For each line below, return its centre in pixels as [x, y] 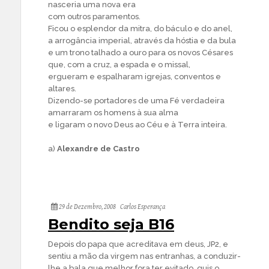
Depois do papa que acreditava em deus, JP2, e [138, 244]
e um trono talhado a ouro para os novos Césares [141, 53]
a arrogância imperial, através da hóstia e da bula [142, 41]
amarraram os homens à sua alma [113, 113]
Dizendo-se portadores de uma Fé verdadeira [136, 101]
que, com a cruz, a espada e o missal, [119, 65]
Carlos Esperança [143, 207]
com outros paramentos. [94, 17]
